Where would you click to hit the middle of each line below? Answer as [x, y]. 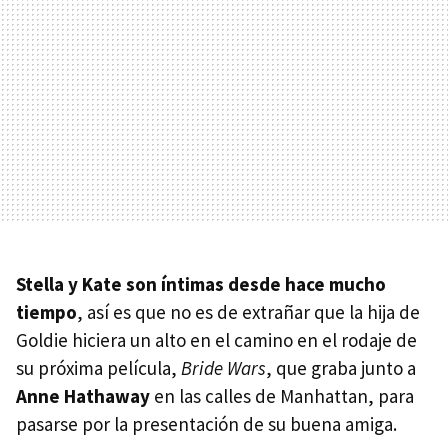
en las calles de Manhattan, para [282, 396]
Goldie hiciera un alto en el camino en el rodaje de [216, 340]
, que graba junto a [341, 368]
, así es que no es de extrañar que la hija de [248, 312]
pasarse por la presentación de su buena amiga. [206, 424]
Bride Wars [223, 368]
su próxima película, [98, 368]
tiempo [46, 312]
